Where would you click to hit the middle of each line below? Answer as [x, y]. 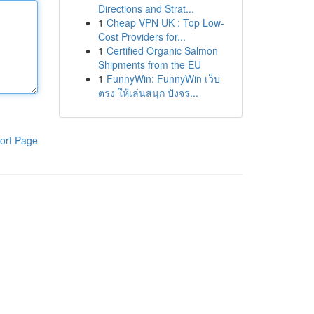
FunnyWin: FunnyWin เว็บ [163, 78]
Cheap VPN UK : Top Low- [165, 22]
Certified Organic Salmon [162, 50]
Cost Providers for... [142, 36]
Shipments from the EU [149, 64]
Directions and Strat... [146, 8]
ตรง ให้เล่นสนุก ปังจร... [148, 93]
